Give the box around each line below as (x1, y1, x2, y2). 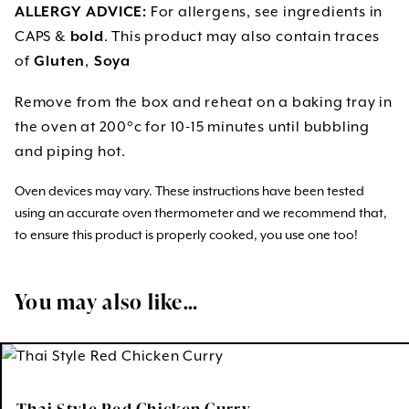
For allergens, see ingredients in (147, 3, 383, 21)
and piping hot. (15, 142, 127, 161)
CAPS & (15, 27, 70, 46)
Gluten (29, 52, 86, 70)
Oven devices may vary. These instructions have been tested (15, 184, 364, 199)
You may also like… (15, 286, 199, 316)
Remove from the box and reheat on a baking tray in (15, 93, 393, 111)
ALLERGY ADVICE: (15, 3, 147, 21)
